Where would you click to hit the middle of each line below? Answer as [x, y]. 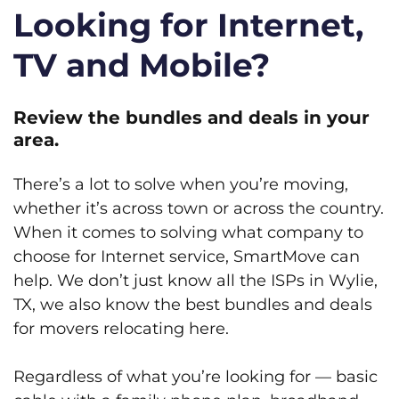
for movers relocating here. [121, 328]
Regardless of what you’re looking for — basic [195, 376]
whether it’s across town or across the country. [199, 208]
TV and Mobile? [142, 65]
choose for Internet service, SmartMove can [187, 256]
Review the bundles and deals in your [191, 117]
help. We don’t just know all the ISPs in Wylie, [195, 280]
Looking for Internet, [188, 24]
